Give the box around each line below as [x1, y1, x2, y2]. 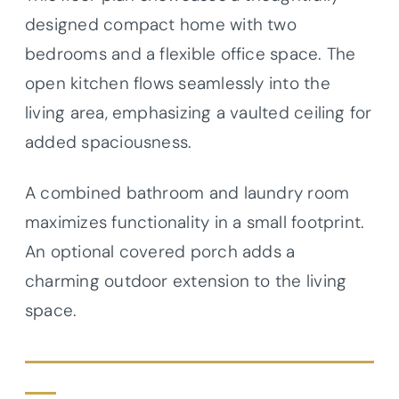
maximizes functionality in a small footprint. [25, 211, 365, 234]
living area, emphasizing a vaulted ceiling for [25, 102, 372, 125]
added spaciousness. [25, 131, 192, 154]
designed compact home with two [25, 13, 297, 37]
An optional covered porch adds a [25, 240, 296, 264]
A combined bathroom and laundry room [25, 182, 350, 205]
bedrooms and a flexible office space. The [25, 43, 356, 66]
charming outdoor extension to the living [25, 270, 347, 293]
